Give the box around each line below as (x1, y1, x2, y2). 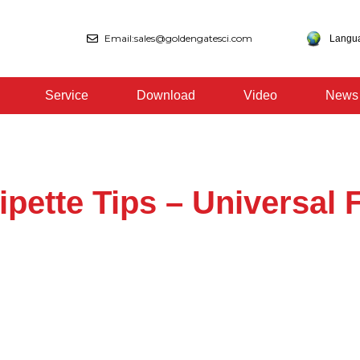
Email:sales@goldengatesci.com (104, 31, 253, 44)
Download (137, 88, 195, 102)
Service (45, 88, 88, 102)
